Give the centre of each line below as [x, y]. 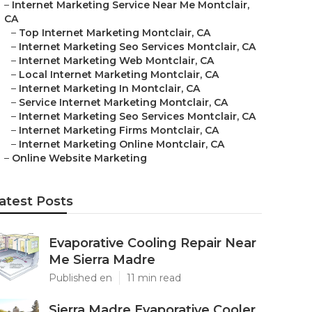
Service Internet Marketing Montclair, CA [123, 102]
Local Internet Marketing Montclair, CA [119, 75]
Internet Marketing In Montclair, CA [109, 88]
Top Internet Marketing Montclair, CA [115, 33]
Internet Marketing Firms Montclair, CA [119, 130]
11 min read [154, 278]
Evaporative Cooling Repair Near [153, 243]
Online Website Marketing [79, 158]
